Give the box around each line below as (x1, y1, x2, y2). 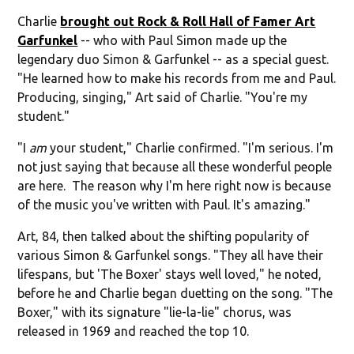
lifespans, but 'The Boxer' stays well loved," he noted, (17, 266, 322, 281)
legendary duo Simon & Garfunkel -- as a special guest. (17, 51, 330, 66)
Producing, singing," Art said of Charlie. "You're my (17, 89, 308, 104)
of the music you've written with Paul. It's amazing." (17, 197, 311, 212)
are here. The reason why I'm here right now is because (17, 178, 332, 193)
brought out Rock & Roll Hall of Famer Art (60, 13, 316, 28)
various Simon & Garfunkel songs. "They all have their (17, 247, 324, 262)
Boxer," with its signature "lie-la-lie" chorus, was (17, 304, 292, 319)
